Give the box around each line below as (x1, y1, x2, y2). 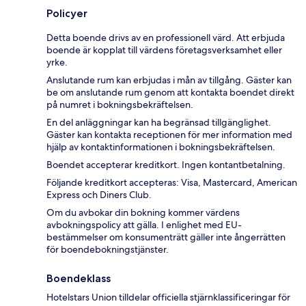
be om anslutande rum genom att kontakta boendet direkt (46, 86, 294, 99)
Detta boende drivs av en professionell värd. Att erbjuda (46, 31, 285, 44)
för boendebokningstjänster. (46, 243, 169, 256)
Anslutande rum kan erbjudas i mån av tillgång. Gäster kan (46, 74, 292, 87)
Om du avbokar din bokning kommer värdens (46, 206, 240, 219)
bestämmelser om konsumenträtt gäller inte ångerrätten (46, 231, 286, 244)
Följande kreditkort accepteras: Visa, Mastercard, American (46, 176, 297, 189)
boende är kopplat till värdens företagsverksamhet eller (46, 44, 282, 57)
